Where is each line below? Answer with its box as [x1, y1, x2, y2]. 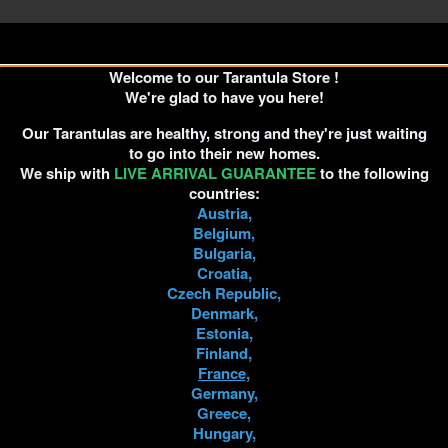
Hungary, [192, 422, 256, 444]
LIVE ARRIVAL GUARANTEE [113, 162, 320, 184]
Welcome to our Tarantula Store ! [109, 66, 339, 88]
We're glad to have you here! [124, 86, 324, 108]
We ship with [19, 162, 110, 184]
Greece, [197, 402, 251, 424]
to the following [319, 162, 429, 184]
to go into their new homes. [128, 142, 320, 164]
